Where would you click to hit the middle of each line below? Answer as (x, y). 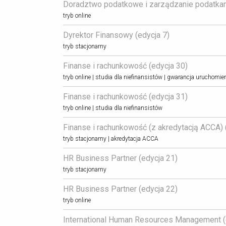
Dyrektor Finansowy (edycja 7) (116, 35)
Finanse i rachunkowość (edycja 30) (125, 66)
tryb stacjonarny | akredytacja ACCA (110, 138)
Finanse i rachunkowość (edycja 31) (125, 96)
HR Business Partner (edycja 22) (120, 189)
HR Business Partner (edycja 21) (120, 158)
